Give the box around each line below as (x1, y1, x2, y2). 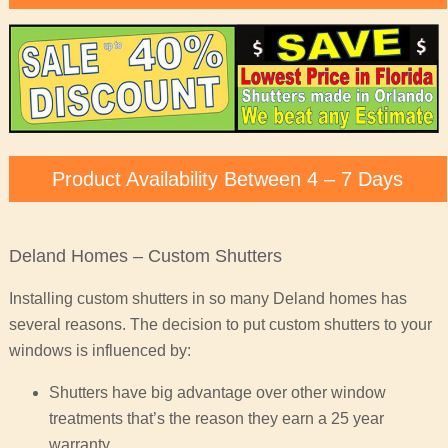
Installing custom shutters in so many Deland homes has (8, 290, 407, 308)
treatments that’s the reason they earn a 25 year (48, 410, 384, 428)
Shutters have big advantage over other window (48, 384, 386, 402)
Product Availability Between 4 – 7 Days (52, 168, 404, 191)
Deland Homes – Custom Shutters (8, 246, 282, 267)
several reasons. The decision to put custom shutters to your (8, 316, 432, 334)
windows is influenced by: (8, 342, 191, 360)
